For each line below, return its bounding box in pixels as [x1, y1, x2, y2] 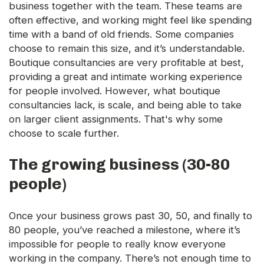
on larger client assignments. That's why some [9, 113, 223, 126]
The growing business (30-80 [9, 155, 230, 174]
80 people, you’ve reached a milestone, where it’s [9, 224, 240, 236]
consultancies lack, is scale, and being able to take [9, 99, 242, 111]
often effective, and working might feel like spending [9, 14, 252, 27]
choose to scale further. [9, 127, 119, 140]
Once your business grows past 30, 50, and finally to [9, 210, 252, 222]
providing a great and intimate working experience [9, 71, 242, 83]
